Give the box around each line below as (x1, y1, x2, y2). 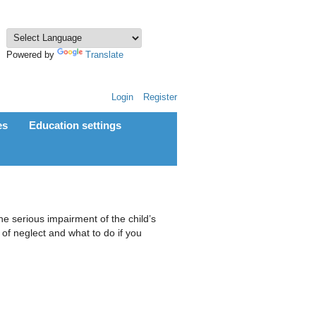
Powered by (6, 50, 57, 61)
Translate (85, 50, 123, 61)
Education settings (29, 119, 121, 131)
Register (143, 92, 177, 103)
